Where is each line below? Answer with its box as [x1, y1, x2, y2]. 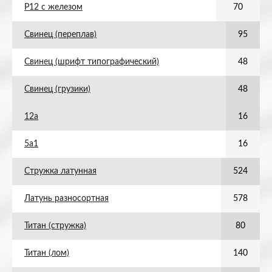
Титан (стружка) [24, 222, 86, 230]
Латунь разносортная [24, 194, 109, 203]
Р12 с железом [24, 3, 83, 12]
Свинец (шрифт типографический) [24, 58, 159, 66]
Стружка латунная [24, 167, 97, 175]
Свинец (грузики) [24, 85, 90, 93]
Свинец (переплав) [24, 30, 97, 39]
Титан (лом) [24, 249, 69, 257]
